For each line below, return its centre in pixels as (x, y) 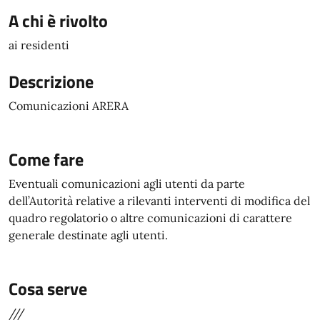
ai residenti (39, 45)
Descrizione (51, 81)
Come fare (46, 159)
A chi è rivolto (58, 21)
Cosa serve (48, 289)
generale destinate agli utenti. (88, 235)
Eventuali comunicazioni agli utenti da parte (127, 184)
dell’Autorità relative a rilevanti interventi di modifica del (159, 201)
